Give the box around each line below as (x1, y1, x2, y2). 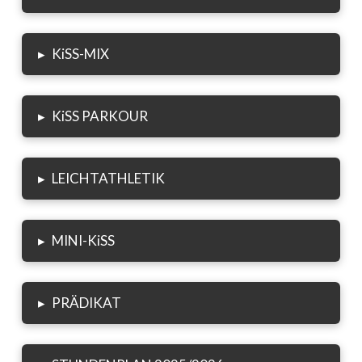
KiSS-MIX (52, 45, 110, 63)
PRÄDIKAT (52, 294, 122, 312)
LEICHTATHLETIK (52, 170, 166, 187)
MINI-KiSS (52, 232, 116, 250)
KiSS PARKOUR (52, 107, 149, 125)
